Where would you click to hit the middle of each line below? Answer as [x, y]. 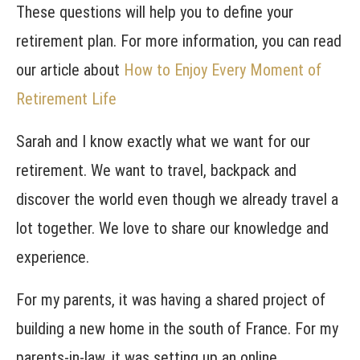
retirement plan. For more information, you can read [179, 41]
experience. [53, 258]
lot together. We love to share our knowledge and [172, 229]
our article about [70, 70]
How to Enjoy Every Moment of [223, 70]
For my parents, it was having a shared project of [171, 300]
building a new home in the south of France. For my [177, 329]
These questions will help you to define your [155, 12]
